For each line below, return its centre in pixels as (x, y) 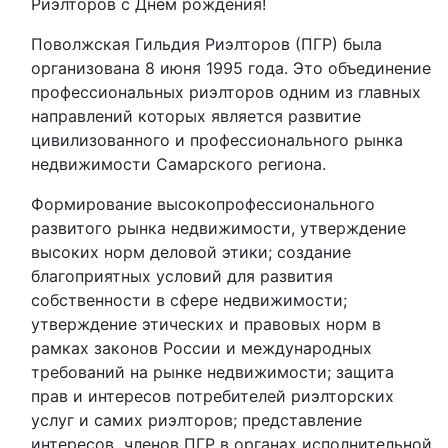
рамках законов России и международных (201, 348)
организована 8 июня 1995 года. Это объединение (231, 68)
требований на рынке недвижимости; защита (212, 372)
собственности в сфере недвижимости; (189, 300)
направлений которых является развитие (196, 116)
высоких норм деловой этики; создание (191, 252)
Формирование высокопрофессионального (203, 204)
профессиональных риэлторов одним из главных (226, 92)
